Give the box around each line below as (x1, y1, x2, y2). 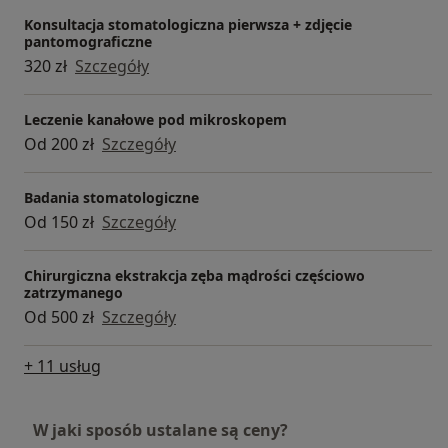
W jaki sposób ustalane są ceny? (33, 419, 288, 442)
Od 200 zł (24, 133, 94, 156)
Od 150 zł (24, 211, 94, 234)
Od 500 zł (24, 306, 94, 329)
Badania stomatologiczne (24, 188, 199, 208)
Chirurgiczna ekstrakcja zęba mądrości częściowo (24, 266, 365, 286)
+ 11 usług (24, 355, 101, 378)
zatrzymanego (24, 283, 123, 303)
